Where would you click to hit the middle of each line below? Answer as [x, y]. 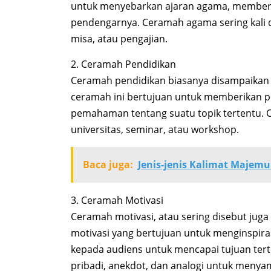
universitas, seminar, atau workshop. [155, 130]
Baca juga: [108, 165]
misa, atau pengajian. [119, 39]
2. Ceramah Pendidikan [123, 64]
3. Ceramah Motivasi [117, 201]
